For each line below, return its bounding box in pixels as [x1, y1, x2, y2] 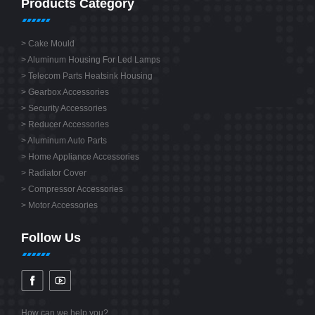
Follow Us [21, 231, 81, 245]
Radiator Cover [28, 168, 86, 179]
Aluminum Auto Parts [27, 136, 107, 146]
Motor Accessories [28, 200, 98, 211]
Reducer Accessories [28, 120, 109, 130]
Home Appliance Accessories [28, 152, 139, 162]
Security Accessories [28, 103, 107, 114]
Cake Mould [28, 39, 75, 49]
